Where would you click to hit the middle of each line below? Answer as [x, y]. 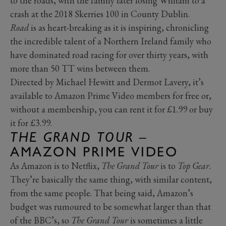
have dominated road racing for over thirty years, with [109, 54]
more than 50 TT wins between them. [80, 68]
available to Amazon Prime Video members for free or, [111, 95]
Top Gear [193, 165]
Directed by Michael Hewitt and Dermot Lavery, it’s [107, 82]
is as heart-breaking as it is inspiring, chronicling [119, 27]
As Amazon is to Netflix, [56, 165]
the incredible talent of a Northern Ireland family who [111, 41]
